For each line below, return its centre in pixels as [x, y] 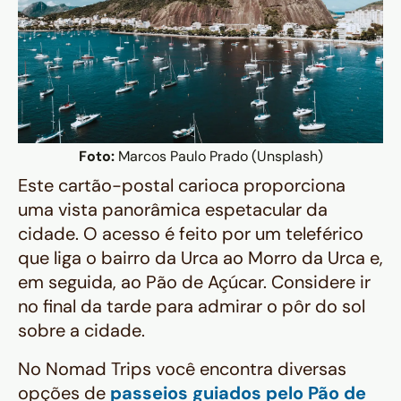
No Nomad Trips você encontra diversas [182, 368]
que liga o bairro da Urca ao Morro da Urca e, [200, 257]
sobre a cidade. [81, 330]
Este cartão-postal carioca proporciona [182, 185]
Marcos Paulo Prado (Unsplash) [218, 156]
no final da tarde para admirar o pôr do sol [192, 306]
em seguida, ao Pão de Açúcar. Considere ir [194, 282]
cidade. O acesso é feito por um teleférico [191, 233]
